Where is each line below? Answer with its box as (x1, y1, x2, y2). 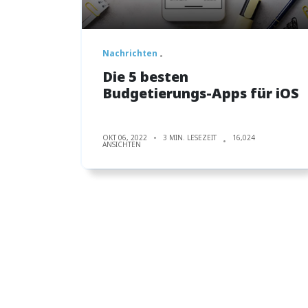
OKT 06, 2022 (102, 132, 147, 142)
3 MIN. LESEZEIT (163, 132, 217, 142)
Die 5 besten (102, 67, 188, 86)
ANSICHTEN (102, 139, 141, 149)
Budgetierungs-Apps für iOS (102, 83, 299, 102)
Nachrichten (102, 47, 157, 59)
